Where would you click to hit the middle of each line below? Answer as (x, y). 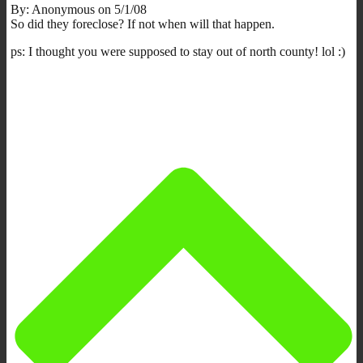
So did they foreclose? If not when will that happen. (143, 23)
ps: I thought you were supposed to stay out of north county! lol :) (178, 51)
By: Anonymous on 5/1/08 (79, 9)
